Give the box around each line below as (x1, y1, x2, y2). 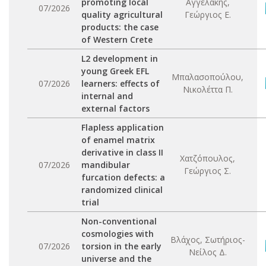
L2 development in (81, 53, 158, 64)
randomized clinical (81, 184, 163, 195)
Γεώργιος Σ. (184, 165, 231, 176)
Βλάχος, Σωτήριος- (170, 234, 245, 245)
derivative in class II (81, 147, 163, 158)
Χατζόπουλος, (180, 153, 235, 164)
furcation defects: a (81, 172, 165, 183)
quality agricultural (81, 9, 163, 20)
